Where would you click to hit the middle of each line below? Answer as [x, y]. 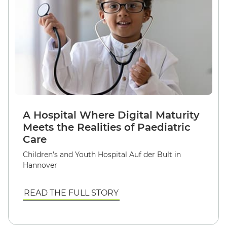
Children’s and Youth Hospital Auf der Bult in [102, 154]
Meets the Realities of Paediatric [107, 127]
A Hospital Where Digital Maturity [111, 115]
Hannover [40, 165]
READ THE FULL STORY [71, 193]
